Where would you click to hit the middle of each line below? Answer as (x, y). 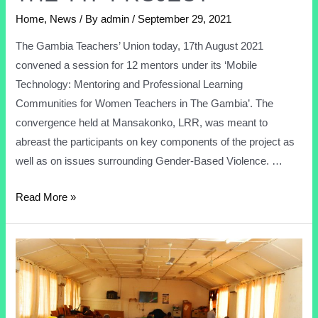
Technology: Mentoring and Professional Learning (130, 85)
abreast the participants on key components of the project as (155, 142)
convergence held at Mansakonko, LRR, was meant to (142, 123)
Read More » (46, 197)
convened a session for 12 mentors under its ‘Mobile (137, 66)
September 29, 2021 (185, 19)
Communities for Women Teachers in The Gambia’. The (145, 104)
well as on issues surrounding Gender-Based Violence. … (149, 161)
